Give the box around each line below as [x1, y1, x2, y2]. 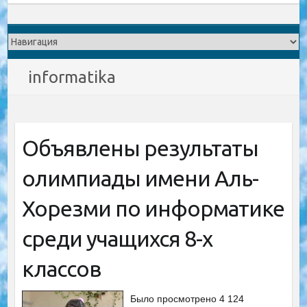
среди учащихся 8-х [21, 226, 212, 251]
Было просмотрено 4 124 [130, 293, 245, 304]
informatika [28, 68, 116, 86]
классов [21, 256, 101, 281]
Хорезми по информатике [21, 196, 284, 221]
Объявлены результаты [21, 136, 258, 160]
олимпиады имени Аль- [21, 166, 258, 191]
